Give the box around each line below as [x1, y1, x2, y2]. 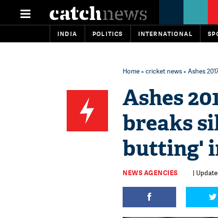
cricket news [145, 67, 182, 75]
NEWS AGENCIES [123, 168, 178, 177]
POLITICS [92, 30, 123, 38]
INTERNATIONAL [138, 30, 193, 38]
